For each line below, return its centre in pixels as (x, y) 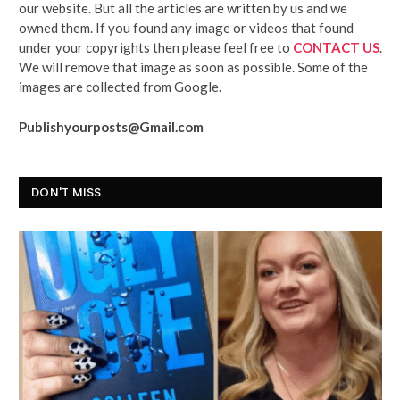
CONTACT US (336, 47)
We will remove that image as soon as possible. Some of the (193, 67)
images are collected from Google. (120, 86)
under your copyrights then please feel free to (156, 47)
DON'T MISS (67, 192)
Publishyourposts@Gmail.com (111, 126)
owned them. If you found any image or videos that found (186, 27)
